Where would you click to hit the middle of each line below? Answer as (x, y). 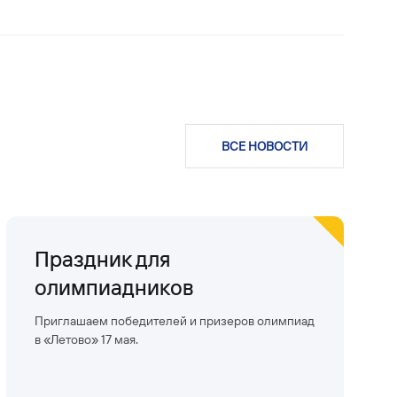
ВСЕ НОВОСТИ (265, 147)
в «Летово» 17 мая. (86, 340)
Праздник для (102, 259)
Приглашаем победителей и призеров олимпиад (174, 321)
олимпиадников (113, 288)
